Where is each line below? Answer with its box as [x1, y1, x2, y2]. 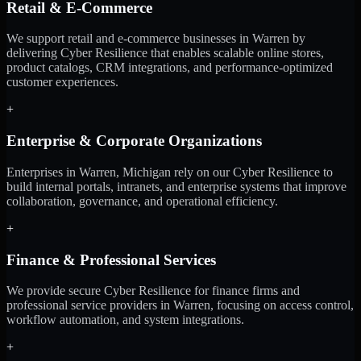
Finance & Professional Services [6, 251, 216, 268]
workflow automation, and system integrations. [6, 313, 244, 327]
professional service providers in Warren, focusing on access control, [6, 298, 354, 313]
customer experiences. [6, 75, 118, 89]
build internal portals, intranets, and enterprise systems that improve [6, 179, 346, 193]
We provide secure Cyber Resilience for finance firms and [6, 284, 300, 298]
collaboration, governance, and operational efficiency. [6, 193, 278, 208]
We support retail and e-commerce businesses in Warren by [6, 31, 305, 46]
